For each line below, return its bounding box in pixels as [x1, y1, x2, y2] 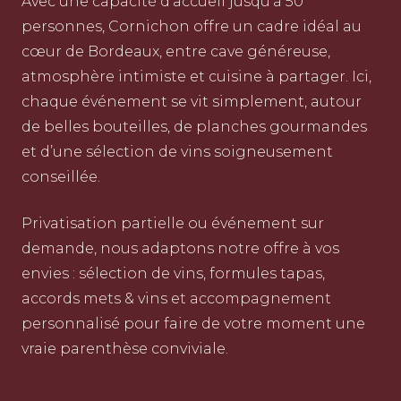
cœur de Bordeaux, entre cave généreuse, [21, 43, 330, 61]
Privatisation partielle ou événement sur [21, 215, 324, 233]
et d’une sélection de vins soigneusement [21, 143, 333, 161]
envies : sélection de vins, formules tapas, [21, 265, 325, 283]
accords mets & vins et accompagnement [21, 290, 331, 308]
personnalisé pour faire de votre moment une [21, 315, 365, 333]
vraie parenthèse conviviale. [21, 340, 228, 358]
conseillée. [21, 168, 100, 186]
